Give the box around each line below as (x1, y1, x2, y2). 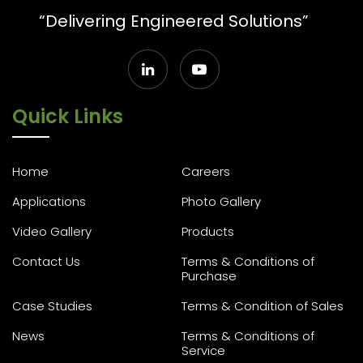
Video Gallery (12, 223, 92, 240)
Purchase (181, 267, 237, 284)
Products (181, 223, 234, 240)
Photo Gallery (181, 193, 261, 210)
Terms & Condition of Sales (181, 297, 344, 314)
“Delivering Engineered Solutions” (38, 10, 309, 32)
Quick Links (12, 103, 123, 130)
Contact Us (12, 253, 80, 270)
